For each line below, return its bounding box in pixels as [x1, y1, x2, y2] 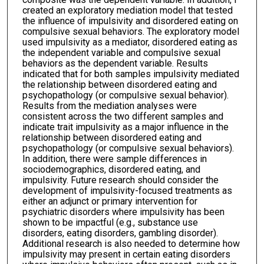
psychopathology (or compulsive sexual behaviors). [22, 143, 234, 154]
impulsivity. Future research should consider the [22, 174, 219, 186]
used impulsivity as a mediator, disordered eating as [22, 37, 237, 48]
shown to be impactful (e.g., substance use [22, 217, 198, 229]
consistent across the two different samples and [22, 111, 223, 123]
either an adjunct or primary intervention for [22, 196, 197, 207]
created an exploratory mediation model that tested [22, 5, 233, 16]
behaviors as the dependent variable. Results [22, 58, 208, 70]
